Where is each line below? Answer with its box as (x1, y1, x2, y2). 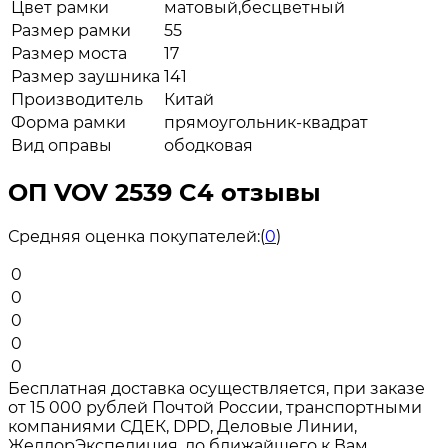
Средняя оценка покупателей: (8, 226, 260, 246)
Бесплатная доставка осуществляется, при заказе (8, 378, 425, 398)
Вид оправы (11, 135, 112, 155)
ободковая (164, 135, 253, 155)
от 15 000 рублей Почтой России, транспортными (8, 397, 422, 417)
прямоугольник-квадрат (164, 112, 368, 132)
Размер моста (11, 43, 127, 63)
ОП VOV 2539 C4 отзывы (8, 177, 321, 207)
